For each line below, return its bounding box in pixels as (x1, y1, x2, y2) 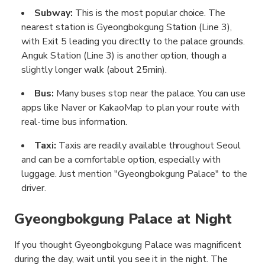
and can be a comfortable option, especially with (21, 153, 221, 167)
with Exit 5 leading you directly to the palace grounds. (21, 35, 245, 49)
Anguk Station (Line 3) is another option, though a (21, 49, 227, 63)
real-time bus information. (21, 115, 127, 129)
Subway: (34, 7, 73, 20)
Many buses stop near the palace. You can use (53, 87, 246, 101)
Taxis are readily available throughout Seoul (56, 139, 241, 153)
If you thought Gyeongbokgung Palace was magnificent (14, 238, 242, 252)
